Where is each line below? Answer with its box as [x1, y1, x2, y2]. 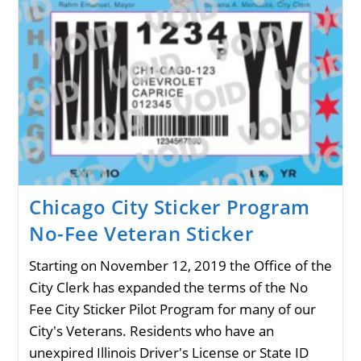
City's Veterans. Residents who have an [28, 321, 274, 340]
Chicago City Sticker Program [28, 193, 310, 220]
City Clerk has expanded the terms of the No [28, 277, 308, 297]
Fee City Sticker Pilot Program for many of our [28, 299, 316, 318]
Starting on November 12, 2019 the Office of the [28, 255, 332, 275]
